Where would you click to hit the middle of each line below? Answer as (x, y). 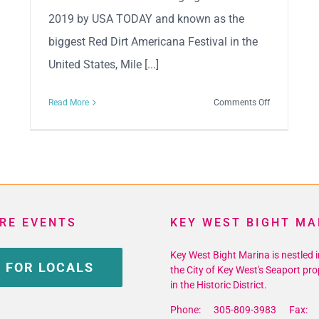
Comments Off (242, 103)
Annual (283, 136)
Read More (69, 103)
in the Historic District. (219, 285)
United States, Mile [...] (104, 65)
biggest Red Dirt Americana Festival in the (153, 42)
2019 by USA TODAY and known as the (146, 19)
